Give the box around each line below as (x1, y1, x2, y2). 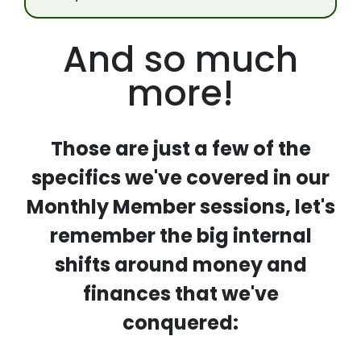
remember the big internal (49, 222, 312, 249)
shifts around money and (54, 251, 307, 278)
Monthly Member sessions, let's (26, 193, 335, 220)
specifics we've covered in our (31, 164, 330, 191)
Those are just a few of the (50, 135, 311, 162)
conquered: (122, 309, 239, 336)
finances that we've (82, 280, 279, 307)
